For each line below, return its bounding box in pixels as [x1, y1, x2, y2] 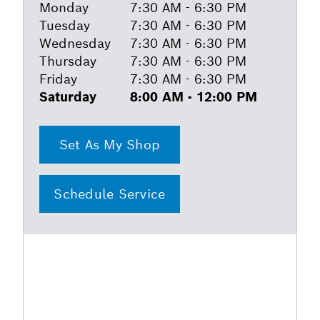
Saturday [39, 88, 96, 105]
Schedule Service [54, 185, 166, 202]
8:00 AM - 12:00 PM [129, 88, 257, 105]
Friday [39, 70, 77, 87]
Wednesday [39, 34, 111, 51]
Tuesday [39, 16, 90, 34]
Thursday [39, 52, 96, 69]
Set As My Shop [59, 136, 161, 153]
